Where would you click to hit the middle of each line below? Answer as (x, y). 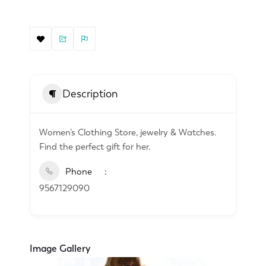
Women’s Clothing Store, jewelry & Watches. (128, 133)
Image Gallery (60, 249)
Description (90, 94)
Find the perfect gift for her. (95, 147)
